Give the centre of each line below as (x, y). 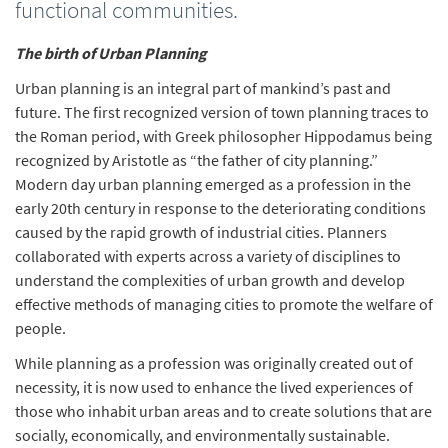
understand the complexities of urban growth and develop (210, 280)
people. (43, 328)
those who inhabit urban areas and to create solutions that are (223, 411)
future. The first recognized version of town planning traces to (222, 112)
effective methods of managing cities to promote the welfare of (224, 304)
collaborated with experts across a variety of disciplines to (208, 256)
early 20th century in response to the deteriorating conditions (220, 208)
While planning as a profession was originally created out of (214, 363)
